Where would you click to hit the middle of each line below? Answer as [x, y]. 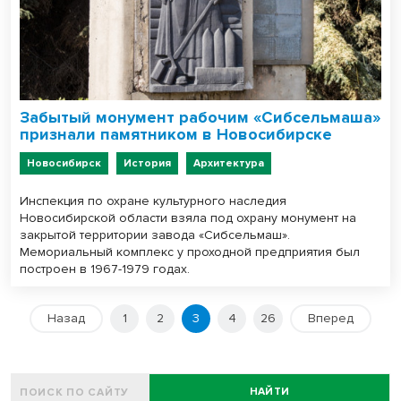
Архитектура [229, 164]
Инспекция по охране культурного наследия [153, 201]
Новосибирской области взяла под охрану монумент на [188, 218]
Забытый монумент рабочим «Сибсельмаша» [200, 118]
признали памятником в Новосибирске [176, 135]
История [147, 164]
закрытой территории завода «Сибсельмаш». [155, 235]
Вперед [331, 319]
